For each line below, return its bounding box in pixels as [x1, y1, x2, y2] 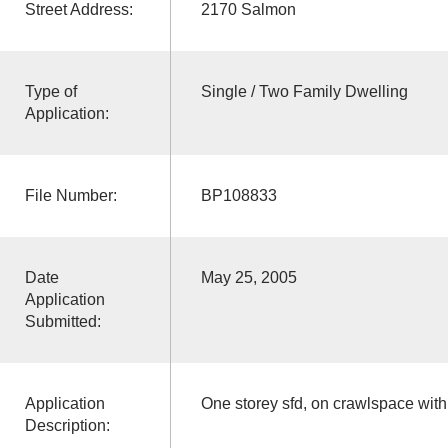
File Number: [24, 186, 117, 204]
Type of [24, 82, 77, 100]
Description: [24, 416, 110, 434]
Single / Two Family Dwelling [200, 82, 408, 100]
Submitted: [24, 312, 101, 330]
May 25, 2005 [200, 268, 297, 286]
